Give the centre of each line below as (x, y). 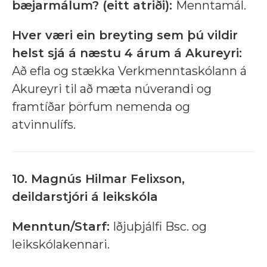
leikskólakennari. (61, 245)
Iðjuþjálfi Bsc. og (158, 227)
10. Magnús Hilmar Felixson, (98, 179)
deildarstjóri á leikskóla (85, 197)
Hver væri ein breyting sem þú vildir (125, 35)
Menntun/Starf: (61, 227)
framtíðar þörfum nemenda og (101, 107)
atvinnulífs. (44, 125)
